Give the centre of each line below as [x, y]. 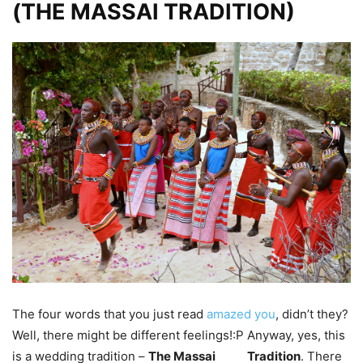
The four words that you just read [109, 314]
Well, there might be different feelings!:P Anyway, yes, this [179, 335]
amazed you [241, 314]
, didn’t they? [312, 314]
